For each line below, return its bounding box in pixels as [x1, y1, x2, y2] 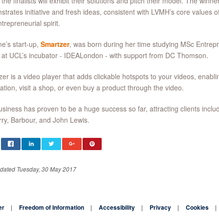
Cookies [186, 202, 209, 212]
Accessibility [99, 202, 135, 212]
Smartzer [40, 39, 69, 49]
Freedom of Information [19, 202, 84, 212]
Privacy [150, 202, 171, 212]
